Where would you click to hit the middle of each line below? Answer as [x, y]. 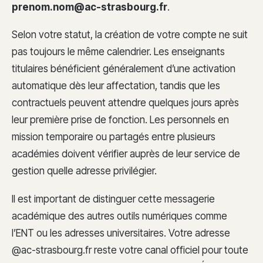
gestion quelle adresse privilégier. [84, 171]
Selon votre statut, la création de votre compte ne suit [130, 35]
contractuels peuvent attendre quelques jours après [125, 103]
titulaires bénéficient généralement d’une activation [124, 69]
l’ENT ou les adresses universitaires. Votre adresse [121, 233]
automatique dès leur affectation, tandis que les [116, 86]
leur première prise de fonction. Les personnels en [120, 120]
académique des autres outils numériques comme [119, 216]
